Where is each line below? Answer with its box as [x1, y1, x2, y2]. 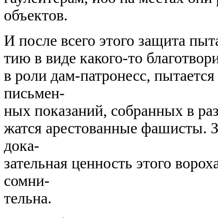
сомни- [4, 172, 50, 189]
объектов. [4, 7, 68, 24]
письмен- [4, 85, 65, 102]
